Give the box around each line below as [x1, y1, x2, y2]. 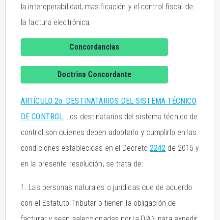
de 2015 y [165, 143, 199, 153]
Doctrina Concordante [57, 70, 132, 79]
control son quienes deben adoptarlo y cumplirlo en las [21, 128, 197, 137]
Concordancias [69, 42, 119, 52]
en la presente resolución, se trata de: [21, 159, 143, 168]
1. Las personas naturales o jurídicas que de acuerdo [21, 183, 192, 192]
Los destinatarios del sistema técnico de [64, 112, 198, 121]
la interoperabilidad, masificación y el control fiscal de [21, 2, 193, 11]
